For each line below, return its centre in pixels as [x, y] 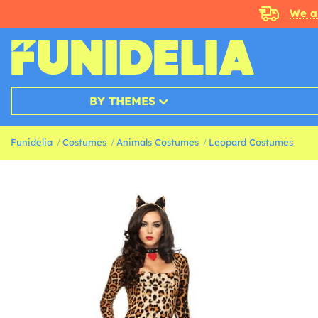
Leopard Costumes [251, 142]
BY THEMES [122, 101]
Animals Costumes [158, 142]
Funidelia [32, 142]
